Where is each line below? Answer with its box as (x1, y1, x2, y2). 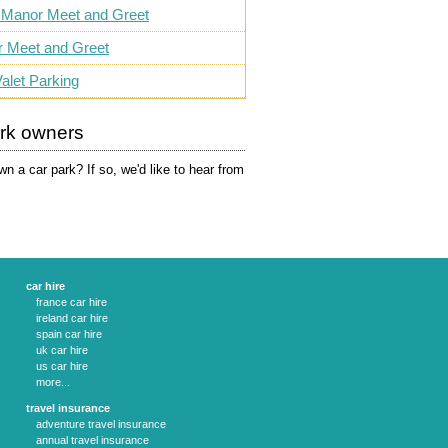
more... (36, 376, 70, 388)
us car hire (36, 360, 88, 372)
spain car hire (36, 328, 102, 340)
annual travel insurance (36, 434, 149, 446)
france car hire (36, 296, 107, 308)
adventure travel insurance (36, 418, 166, 430)
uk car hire (36, 344, 88, 356)
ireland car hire (36, 312, 108, 324)
